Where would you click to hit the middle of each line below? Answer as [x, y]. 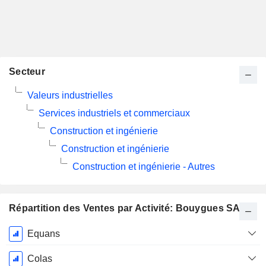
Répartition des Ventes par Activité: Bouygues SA [125, 208]
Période [30, 232]
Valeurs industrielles [70, 95]
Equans [43, 234]
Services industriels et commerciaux [114, 113]
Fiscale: [30, 245]
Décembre [30, 258]
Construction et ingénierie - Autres [144, 167]
